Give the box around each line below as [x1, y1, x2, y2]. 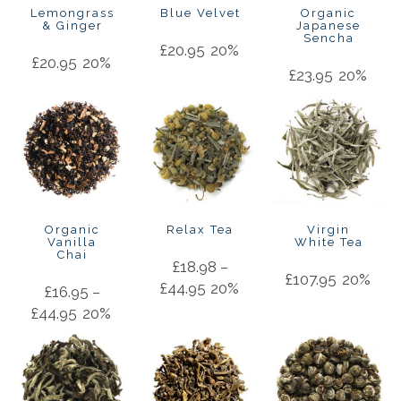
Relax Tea [166, 223, 235, 237]
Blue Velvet [159, 6, 241, 21]
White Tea [294, 235, 363, 250]
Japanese [296, 19, 362, 33]
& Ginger [42, 19, 104, 33]
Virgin [307, 223, 351, 237]
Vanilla [47, 235, 98, 250]
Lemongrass [30, 6, 115, 21]
